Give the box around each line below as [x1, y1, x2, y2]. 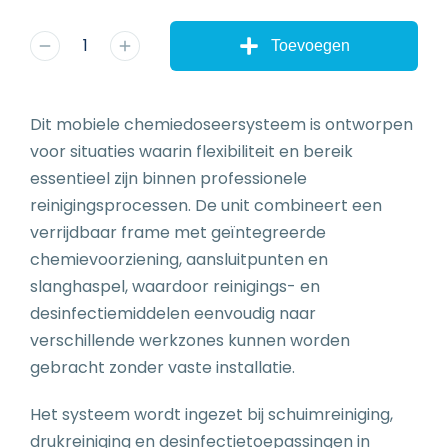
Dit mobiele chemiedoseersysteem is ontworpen [30, 112, 413, 136]
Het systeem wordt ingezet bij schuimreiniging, [30, 402, 393, 426]
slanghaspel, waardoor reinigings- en [30, 274, 320, 298]
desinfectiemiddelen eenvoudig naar [30, 301, 316, 325]
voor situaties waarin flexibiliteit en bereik [30, 139, 353, 163]
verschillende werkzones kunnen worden [30, 328, 350, 352]
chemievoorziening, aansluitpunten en [30, 247, 328, 271]
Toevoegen [270, 36, 350, 54]
